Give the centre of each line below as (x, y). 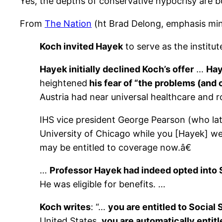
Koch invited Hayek (81, 47)
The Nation (68, 24)
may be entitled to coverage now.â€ (115, 148)
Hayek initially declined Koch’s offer (117, 69)
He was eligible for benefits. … (103, 184)
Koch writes (65, 207)
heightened (63, 83)
